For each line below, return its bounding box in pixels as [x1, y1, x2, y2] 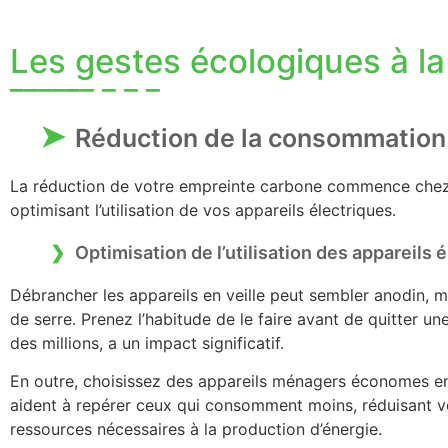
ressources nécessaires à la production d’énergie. [10, 419, 382, 440]
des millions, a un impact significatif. [10, 333, 284, 353]
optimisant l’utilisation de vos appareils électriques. [10, 200, 396, 220]
